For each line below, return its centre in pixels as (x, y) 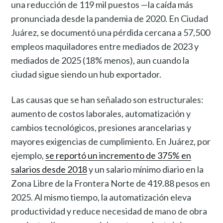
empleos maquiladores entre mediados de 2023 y (105, 46)
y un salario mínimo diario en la (146, 169)
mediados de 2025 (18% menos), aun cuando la (100, 60)
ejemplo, (28, 155)
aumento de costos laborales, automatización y (101, 113)
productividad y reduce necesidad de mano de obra (109, 211)
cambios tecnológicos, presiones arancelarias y (101, 127)
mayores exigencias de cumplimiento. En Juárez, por (111, 141)
